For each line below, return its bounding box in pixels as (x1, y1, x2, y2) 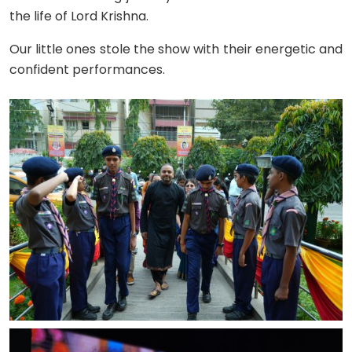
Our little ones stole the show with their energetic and (9, 39, 343, 58)
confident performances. (9, 60, 165, 79)
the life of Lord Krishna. (9, 6, 148, 25)
